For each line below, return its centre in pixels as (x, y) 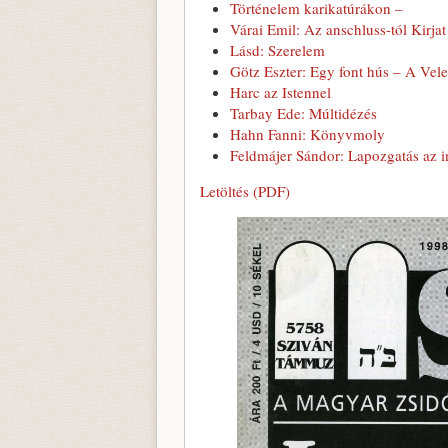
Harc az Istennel (280, 92)
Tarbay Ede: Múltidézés (303, 113)
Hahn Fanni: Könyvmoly (307, 134)
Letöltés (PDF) (245, 191)
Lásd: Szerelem (277, 50)
